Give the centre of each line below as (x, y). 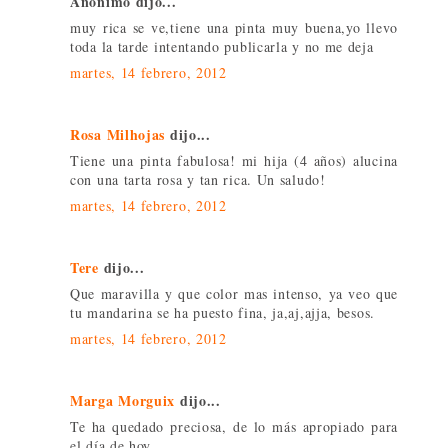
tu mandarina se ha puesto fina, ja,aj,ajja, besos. (222, 312)
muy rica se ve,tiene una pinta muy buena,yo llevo (234, 27)
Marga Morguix (123, 400)
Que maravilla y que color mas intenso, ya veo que (234, 293)
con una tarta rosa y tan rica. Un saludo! (198, 179)
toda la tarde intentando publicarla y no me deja (222, 46)
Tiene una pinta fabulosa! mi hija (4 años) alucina (234, 160)
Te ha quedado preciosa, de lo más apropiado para (234, 426)
